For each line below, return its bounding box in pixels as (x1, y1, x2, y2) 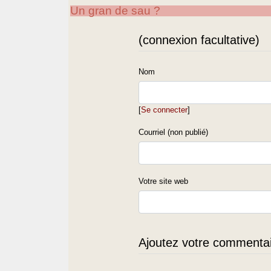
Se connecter (141, 105, 188, 114)
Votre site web (139, 176, 189, 186)
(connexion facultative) (139, 33, 260, 47)
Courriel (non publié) (139, 127, 209, 137)
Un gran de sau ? (70, 4, 161, 17)
